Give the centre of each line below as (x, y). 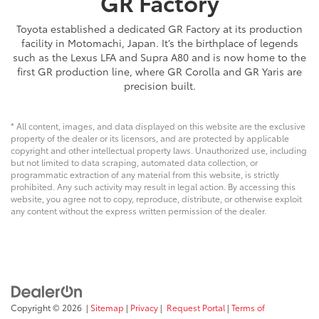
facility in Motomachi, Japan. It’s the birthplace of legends (159, 42)
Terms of (248, 308)
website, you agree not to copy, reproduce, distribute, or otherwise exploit (156, 198)
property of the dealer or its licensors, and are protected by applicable (150, 137)
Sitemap (107, 308)
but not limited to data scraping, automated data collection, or (134, 162)
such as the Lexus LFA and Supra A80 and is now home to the (159, 57)
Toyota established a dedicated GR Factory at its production (159, 28)
